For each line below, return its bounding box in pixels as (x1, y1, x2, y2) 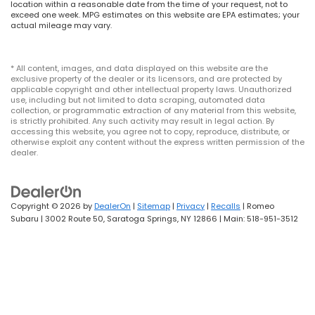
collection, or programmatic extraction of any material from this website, (11, 105, 296, 117)
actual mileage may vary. (11, 20, 112, 32)
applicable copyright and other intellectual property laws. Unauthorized (11, 84, 292, 96)
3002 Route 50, (43, 213, 105, 225)
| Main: (217, 213, 247, 225)
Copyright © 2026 (11, 200, 83, 212)
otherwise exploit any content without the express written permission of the (11, 136, 304, 148)
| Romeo (240, 200, 274, 212)
